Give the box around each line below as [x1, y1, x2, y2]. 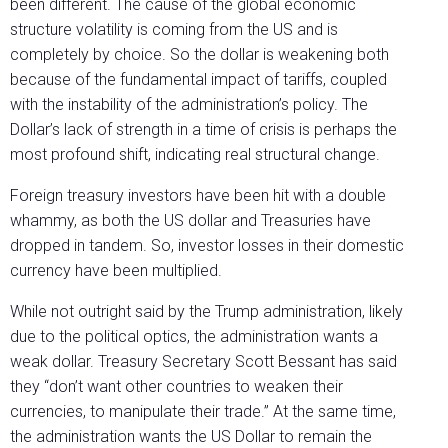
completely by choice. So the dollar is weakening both [10, 45, 389, 65]
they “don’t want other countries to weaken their [10, 377, 343, 397]
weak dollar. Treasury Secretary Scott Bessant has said [10, 352, 397, 372]
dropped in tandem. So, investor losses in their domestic [10, 236, 404, 256]
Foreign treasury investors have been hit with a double [10, 186, 386, 206]
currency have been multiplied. [10, 261, 222, 281]
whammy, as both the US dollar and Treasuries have [10, 211, 371, 231]
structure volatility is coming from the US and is [10, 20, 338, 40]
